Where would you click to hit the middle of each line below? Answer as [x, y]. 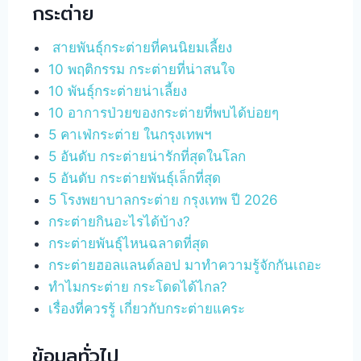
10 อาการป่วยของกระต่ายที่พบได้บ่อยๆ [164, 113]
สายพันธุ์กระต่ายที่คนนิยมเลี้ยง [141, 48]
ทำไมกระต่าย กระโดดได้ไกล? [138, 287]
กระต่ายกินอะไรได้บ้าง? [120, 222]
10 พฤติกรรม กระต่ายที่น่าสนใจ [142, 69]
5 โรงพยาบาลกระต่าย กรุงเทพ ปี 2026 [164, 200]
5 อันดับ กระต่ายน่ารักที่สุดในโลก [147, 156]
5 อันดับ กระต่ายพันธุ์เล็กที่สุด [135, 178]
